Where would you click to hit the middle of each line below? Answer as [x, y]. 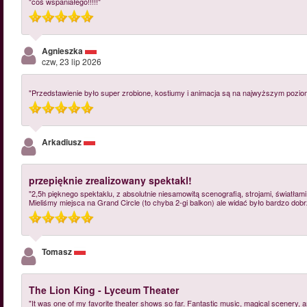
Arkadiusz [63, 142]
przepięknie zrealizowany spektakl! [110, 180]
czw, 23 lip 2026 [72, 61]
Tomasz [58, 251]
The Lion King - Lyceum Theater [104, 290]
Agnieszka [63, 51]
